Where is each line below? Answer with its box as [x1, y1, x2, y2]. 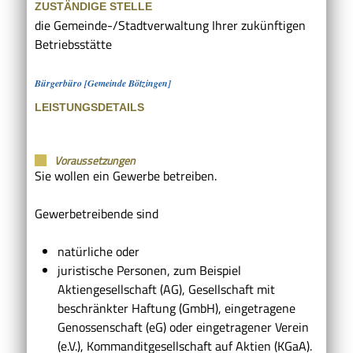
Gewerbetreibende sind [35, 203, 158, 223]
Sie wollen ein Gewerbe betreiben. [35, 165, 217, 185]
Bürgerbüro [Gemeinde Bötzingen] [35, 76, 171, 90]
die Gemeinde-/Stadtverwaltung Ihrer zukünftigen [35, 15, 306, 35]
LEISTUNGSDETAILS [35, 100, 144, 113]
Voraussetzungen [54, 151, 136, 169]
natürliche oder [57, 241, 139, 261]
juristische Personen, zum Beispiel [57, 260, 241, 280]
